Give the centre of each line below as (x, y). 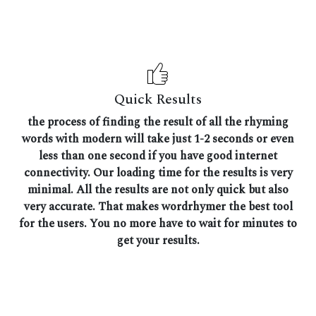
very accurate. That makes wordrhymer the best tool (158, 206)
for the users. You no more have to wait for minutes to (158, 223)
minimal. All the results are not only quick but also (158, 189)
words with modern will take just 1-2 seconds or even (158, 139)
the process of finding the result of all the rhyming (158, 122)
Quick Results (158, 99)
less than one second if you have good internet (158, 156)
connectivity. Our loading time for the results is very (158, 172)
